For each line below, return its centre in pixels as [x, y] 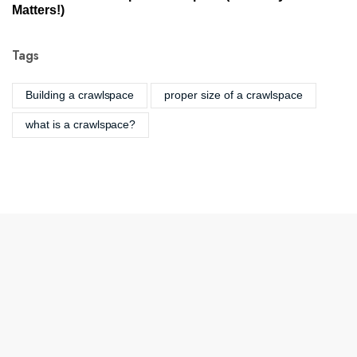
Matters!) [38, 10]
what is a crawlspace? [81, 125]
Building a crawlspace [80, 95]
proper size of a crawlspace [233, 95]
